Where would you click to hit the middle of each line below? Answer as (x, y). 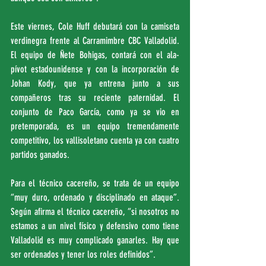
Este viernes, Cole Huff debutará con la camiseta (95, 26)
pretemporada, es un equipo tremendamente (95, 126)
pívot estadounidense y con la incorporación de (95, 69)
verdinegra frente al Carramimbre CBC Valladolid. (95, 41)
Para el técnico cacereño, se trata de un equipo (95, 183)
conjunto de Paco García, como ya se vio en (95, 112)
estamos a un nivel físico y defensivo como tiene (95, 226)
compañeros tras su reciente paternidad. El (95, 98)
